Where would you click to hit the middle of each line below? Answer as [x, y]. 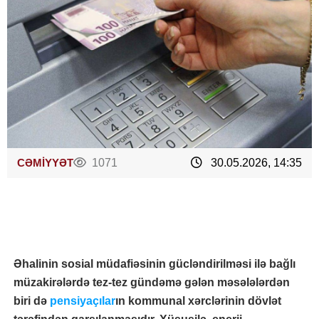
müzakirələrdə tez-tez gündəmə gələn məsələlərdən [152, 282]
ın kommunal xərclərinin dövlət [198, 301]
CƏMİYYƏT [45, 163]
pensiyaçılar [81, 301]
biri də [30, 301]
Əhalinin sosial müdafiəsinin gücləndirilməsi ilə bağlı [155, 264]
